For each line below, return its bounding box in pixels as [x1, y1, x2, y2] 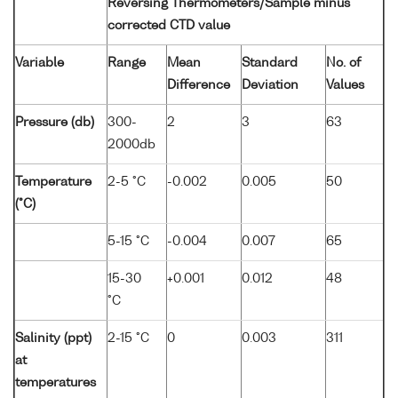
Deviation [242, 78, 298, 92]
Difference [167, 78, 230, 92]
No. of [326, 56, 361, 69]
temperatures [15, 376, 96, 389]
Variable [15, 56, 64, 69]
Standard [242, 56, 298, 69]
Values [326, 78, 364, 92]
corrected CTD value [107, 19, 230, 32]
